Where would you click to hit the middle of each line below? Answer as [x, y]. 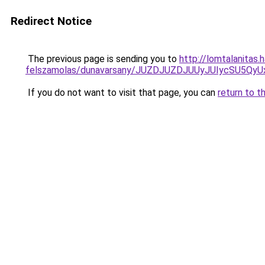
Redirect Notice [51, 21]
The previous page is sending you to [102, 59]
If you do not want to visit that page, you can [122, 93]
